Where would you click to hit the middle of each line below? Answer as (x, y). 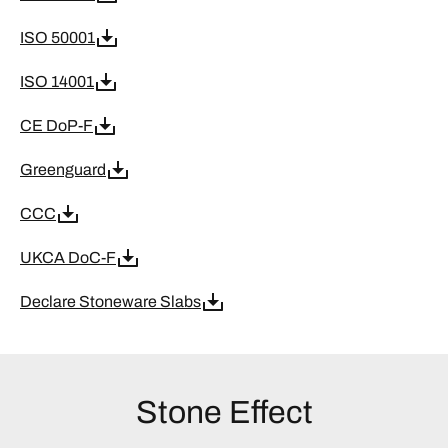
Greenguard (63, 169)
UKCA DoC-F (68, 257)
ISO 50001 (57, 37)
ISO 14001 (57, 81)
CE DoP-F (56, 125)
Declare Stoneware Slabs (110, 301)
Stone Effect (224, 412)
